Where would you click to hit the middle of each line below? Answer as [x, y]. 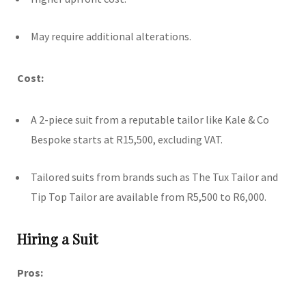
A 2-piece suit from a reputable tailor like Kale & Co [150, 119]
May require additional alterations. [111, 36]
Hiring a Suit [57, 238]
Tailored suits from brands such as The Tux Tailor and [154, 177]
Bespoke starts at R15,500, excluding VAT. [127, 139]
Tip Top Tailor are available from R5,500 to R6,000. [149, 196]
